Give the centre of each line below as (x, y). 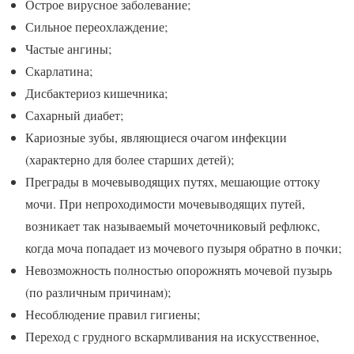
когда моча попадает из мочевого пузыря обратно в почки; (183, 247)
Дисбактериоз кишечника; (96, 92)
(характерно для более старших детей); (130, 159)
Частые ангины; (68, 48)
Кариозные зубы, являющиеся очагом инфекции (156, 137)
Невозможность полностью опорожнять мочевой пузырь (179, 269)
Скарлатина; (59, 70)
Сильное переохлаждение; (96, 26)
